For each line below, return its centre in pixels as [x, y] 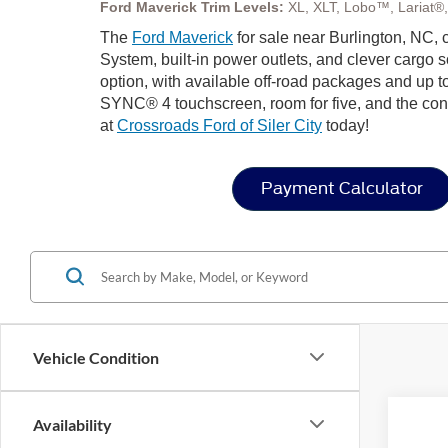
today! [345, 125]
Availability [72, 424]
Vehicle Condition [96, 357]
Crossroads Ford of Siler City [219, 125]
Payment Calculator [342, 188]
